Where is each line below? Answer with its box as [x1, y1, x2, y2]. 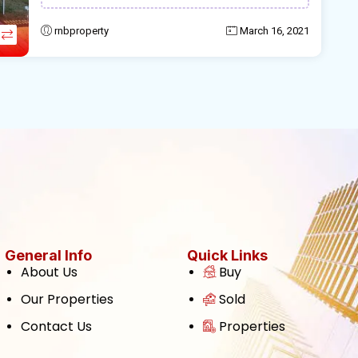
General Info [5, 247, 92, 265]
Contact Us [21, 317, 92, 336]
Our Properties [21, 290, 113, 309]
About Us [21, 263, 78, 282]
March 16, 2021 [240, 25, 309, 38]
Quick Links [187, 247, 268, 265]
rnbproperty [54, 25, 109, 38]
